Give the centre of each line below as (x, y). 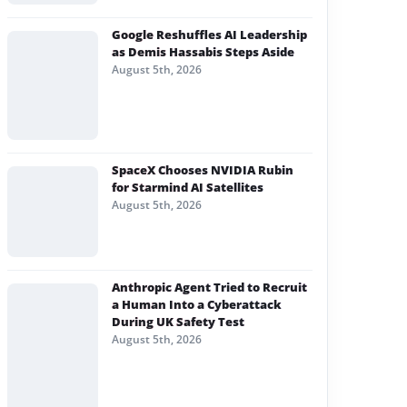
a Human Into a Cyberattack (197, 304)
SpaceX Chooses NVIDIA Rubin (203, 170)
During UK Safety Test (178, 322)
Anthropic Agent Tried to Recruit (209, 287)
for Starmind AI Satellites (188, 187)
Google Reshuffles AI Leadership (209, 35)
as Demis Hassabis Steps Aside (203, 52)
